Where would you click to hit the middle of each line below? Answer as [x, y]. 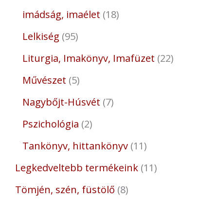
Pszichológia [50, 124]
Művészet [44, 80]
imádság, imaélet [61, 15]
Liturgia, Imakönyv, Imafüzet [88, 58]
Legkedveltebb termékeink [76, 168]
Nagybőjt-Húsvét [61, 102]
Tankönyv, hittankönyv [75, 146]
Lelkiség [41, 36]
